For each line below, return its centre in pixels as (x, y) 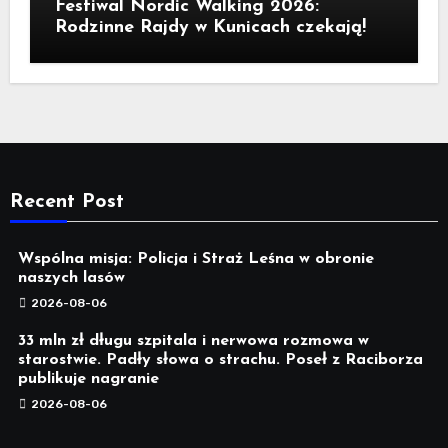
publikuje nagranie (88, 378)
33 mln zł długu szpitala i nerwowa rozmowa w (193, 340)
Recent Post (66, 201)
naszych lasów (71, 277)
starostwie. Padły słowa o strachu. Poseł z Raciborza (220, 359)
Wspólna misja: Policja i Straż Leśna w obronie (195, 258)
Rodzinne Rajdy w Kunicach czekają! (210, 27)
